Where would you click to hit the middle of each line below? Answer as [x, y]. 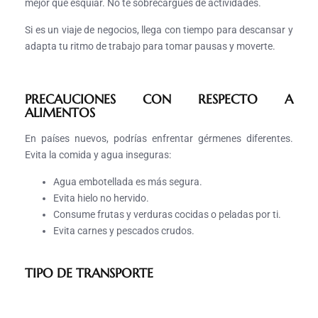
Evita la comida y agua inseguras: [98, 155]
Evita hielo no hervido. [101, 198]
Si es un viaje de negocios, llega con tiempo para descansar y [159, 30]
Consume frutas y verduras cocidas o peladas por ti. [167, 215]
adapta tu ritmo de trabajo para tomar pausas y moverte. [150, 46]
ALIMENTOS [60, 113]
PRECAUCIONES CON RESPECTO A [159, 99]
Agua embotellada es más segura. [128, 182]
